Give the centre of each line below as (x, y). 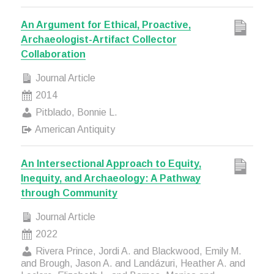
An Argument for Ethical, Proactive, (106, 25)
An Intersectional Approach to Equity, (111, 164)
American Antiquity (74, 129)
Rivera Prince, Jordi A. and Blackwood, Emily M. (137, 251)
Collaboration (53, 54)
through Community (69, 193)
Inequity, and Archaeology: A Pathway (110, 178)
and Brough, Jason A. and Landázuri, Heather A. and (133, 263)
